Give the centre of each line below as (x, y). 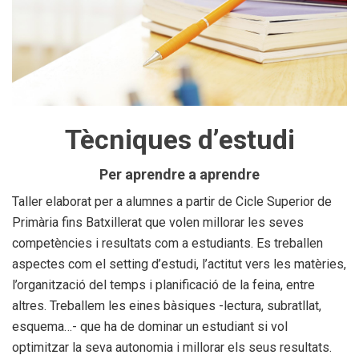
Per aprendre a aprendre (179, 174)
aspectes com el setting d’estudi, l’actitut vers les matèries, (179, 264)
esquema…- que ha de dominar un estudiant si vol (150, 326)
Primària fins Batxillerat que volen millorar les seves (158, 222)
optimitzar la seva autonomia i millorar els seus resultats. (172, 347)
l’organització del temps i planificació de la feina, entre (163, 284)
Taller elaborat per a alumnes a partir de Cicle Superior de (172, 201)
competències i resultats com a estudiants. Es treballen (167, 243)
